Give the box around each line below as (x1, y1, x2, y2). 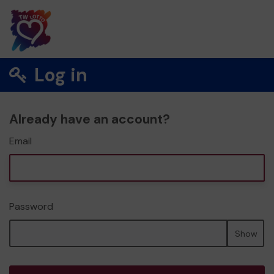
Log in (30, 63, 88, 87)
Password (9, 200, 53, 213)
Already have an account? (9, 111, 170, 128)
